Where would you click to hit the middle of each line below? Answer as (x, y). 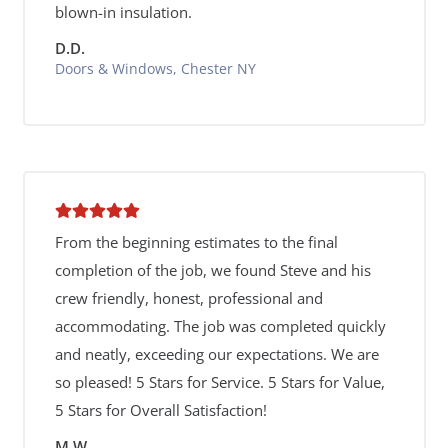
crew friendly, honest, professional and (188, 298)
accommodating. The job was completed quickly (220, 326)
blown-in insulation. (123, 12)
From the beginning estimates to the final (196, 242)
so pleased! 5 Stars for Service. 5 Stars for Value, (219, 382)
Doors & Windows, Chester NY (155, 68)
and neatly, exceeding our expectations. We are (216, 354)
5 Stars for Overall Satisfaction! (160, 410)
